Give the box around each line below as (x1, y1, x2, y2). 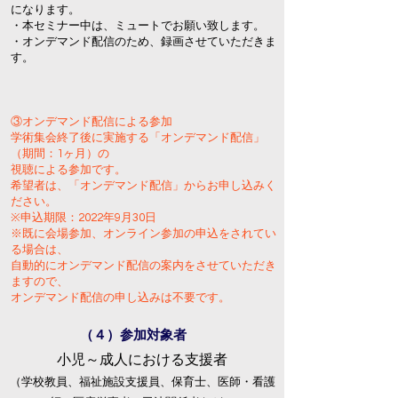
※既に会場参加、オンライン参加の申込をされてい (11, 227, 276, 240)
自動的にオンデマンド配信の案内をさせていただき (11, 259, 276, 272)
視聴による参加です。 (11, 163, 126, 176)
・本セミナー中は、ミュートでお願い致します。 (11, 20, 265, 32)
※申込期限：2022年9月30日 (11, 211, 156, 224)
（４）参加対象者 (80, 329, 187, 342)
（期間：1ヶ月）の (11, 147, 109, 160)
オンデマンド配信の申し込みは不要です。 (11, 291, 230, 304)
